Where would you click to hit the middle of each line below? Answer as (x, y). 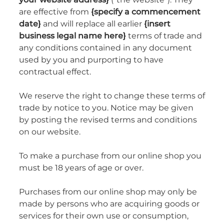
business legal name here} (72, 36)
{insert (157, 24)
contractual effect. (55, 72)
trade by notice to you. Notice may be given (106, 108)
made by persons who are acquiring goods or (109, 204)
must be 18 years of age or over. (81, 168)
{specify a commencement (146, 12)
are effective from (55, 12)
